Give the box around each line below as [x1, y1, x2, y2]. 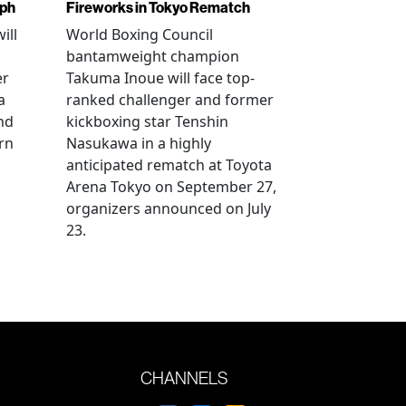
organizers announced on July [66, 198, 271, 218]
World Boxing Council [66, 24, 213, 44]
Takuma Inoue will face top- [66, 68, 255, 88]
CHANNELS [140, 367, 228, 389]
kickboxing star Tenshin [66, 111, 228, 131]
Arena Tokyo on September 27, [66, 177, 276, 197]
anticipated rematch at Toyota [66, 155, 272, 175]
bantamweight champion [66, 46, 239, 66]
